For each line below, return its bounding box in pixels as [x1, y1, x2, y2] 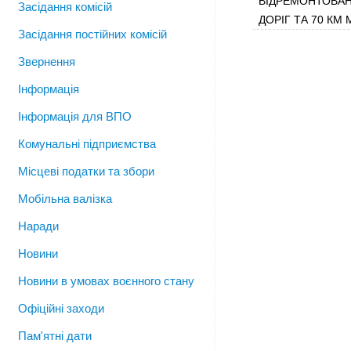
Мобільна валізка [18, 192, 112, 205]
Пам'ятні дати [18, 329, 92, 342]
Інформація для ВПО [18, 110, 132, 123]
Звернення [18, 55, 75, 68]
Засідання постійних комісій [18, 27, 167, 41]
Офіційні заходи [18, 302, 104, 315]
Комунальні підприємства [18, 137, 156, 150]
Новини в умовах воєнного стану [18, 274, 194, 288]
